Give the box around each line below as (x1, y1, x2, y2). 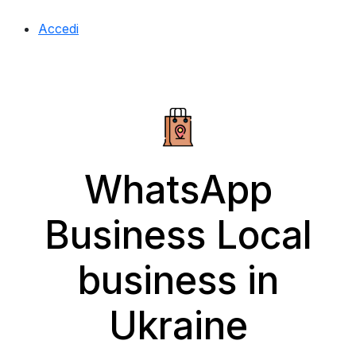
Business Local (44, 211, 312, 258)
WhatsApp (83, 166, 273, 213)
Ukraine (108, 302, 248, 349)
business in (77, 257, 279, 304)
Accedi (38, 21, 79, 37)
